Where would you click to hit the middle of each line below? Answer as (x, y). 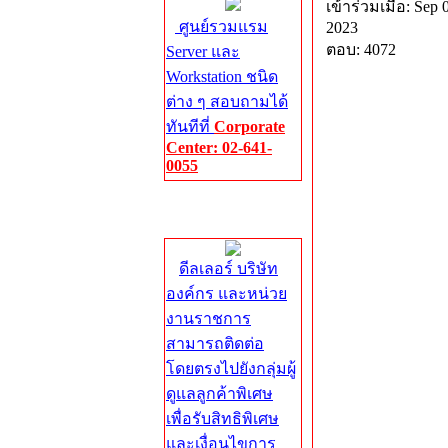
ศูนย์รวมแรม (221, 26)
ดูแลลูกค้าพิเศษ (219, 393)
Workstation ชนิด (222, 76)
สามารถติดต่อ (215, 343)
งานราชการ (208, 318)
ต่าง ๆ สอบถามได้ (227, 101)
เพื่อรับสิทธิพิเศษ (222, 418)
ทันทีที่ (190, 126)
